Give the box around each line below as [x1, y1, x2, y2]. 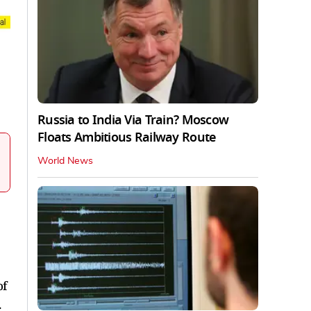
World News [37, 155, 93, 166]
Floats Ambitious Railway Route [37, 128, 216, 146]
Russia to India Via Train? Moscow [37, 110, 229, 129]
